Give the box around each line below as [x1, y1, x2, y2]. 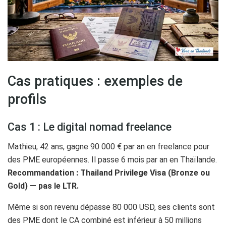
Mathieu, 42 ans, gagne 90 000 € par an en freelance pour [8, 141, 209, 151]
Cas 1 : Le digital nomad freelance [8, 120, 172, 133]
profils [8, 91, 46, 108]
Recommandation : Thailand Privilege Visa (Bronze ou [8, 167, 210, 178]
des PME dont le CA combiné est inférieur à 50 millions [8, 215, 202, 225]
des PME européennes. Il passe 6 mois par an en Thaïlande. [8, 154, 217, 164]
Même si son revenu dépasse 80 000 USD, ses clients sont [8, 202, 215, 212]
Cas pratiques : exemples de [8, 73, 183, 90]
